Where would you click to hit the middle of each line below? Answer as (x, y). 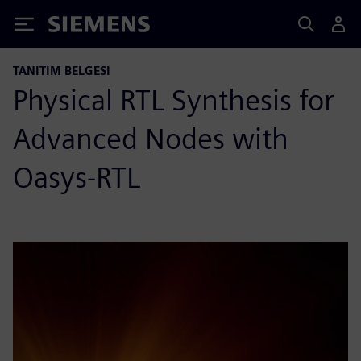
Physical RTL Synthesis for (174, 100)
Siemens (75, 27)
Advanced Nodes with (151, 139)
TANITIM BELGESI (62, 71)
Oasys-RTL (77, 177)
